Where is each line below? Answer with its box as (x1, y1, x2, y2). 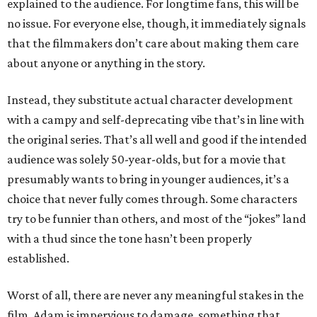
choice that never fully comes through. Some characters (7, 192, 297, 207)
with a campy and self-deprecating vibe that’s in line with (7, 113, 304, 127)
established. (7, 251, 69, 266)
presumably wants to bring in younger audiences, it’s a (7, 172, 289, 187)
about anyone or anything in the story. (7, 56, 205, 71)
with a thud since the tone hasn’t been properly (7, 231, 252, 246)
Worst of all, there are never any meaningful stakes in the (7, 288, 304, 303)
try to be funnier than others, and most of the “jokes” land (7, 212, 306, 226)
